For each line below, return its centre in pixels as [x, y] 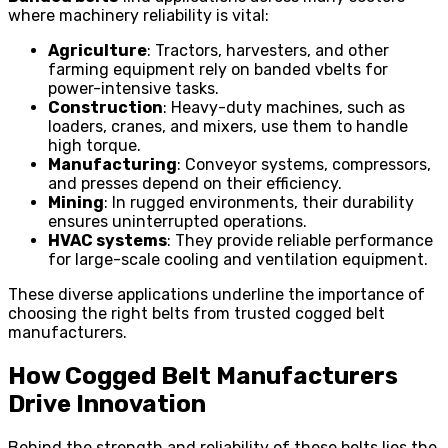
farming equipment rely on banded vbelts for [218, 69]
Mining [76, 202]
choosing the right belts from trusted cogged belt [196, 313]
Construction [105, 107]
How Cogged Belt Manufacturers [203, 375]
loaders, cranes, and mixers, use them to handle [228, 126]
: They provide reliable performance [300, 240]
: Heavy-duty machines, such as [284, 107]
